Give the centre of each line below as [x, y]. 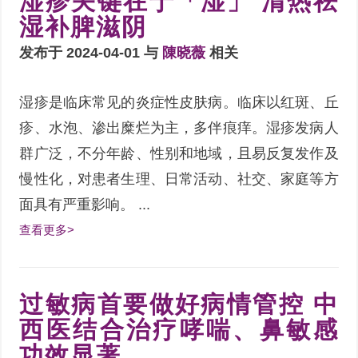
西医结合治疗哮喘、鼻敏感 [179, 329]
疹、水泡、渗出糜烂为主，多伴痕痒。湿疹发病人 [179, 127]
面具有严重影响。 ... [85, 204]
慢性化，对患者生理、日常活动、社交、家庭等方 [179, 179]
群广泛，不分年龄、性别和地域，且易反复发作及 [179, 153]
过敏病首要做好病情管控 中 [179, 304]
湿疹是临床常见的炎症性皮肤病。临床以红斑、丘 [179, 102]
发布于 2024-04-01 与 [91, 52]
